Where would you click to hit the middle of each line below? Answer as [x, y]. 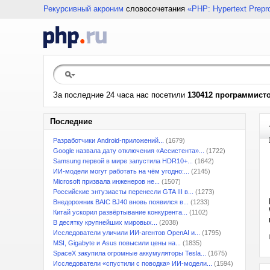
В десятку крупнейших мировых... [105, 222]
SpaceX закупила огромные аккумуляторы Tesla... [130, 253]
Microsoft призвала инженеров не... [106, 181]
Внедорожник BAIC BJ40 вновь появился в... [121, 202]
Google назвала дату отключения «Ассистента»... [129, 151]
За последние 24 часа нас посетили [120, 95]
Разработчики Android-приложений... [108, 140]
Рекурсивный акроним [83, 9]
